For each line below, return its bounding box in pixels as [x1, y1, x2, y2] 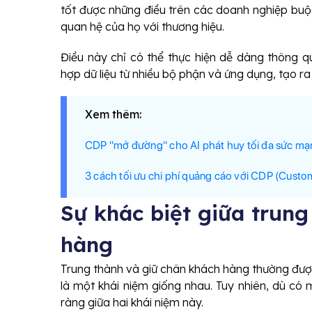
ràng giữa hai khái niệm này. [61, 295, 203, 309]
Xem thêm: [85, 107, 141, 121]
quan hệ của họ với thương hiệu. [61, 19, 224, 33]
